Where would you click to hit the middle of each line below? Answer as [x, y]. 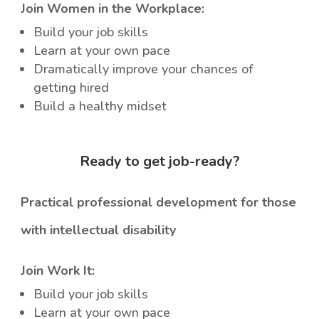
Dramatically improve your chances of [143, 69]
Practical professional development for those [159, 203]
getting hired [72, 88]
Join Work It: [58, 271]
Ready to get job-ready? [159, 162]
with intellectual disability [99, 230]
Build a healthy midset [100, 106]
